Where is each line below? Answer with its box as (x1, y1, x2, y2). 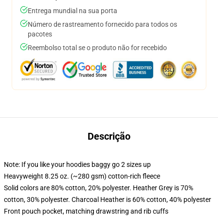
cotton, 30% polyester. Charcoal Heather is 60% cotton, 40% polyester (4, 196, 211, 203)
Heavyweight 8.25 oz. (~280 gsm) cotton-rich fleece (4, 172, 160, 180)
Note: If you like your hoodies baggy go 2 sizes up (4, 161, 151, 168)
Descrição (88, 130, 130, 142)
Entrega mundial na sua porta (28, 7, 117, 15)
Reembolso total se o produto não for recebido (28, 44, 167, 52)
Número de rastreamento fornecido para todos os (28, 20, 177, 28)
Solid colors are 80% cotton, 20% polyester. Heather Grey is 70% (4, 184, 193, 192)
